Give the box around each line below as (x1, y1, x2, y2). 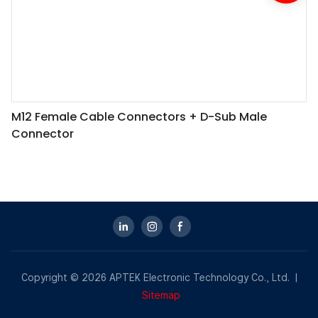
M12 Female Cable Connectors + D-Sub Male (11, 108, 267, 125)
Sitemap (141, 290, 180, 302)
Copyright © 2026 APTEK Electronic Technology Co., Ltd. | (21, 272, 297, 284)
